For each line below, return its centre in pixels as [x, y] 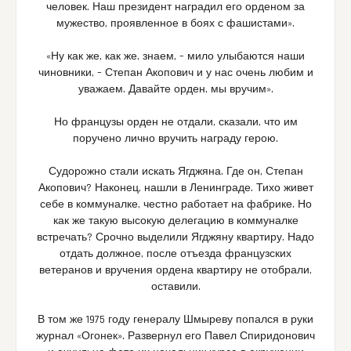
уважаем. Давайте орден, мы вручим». [175, 90]
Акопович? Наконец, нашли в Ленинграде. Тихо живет [175, 188]
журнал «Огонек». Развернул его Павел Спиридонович [175, 337]
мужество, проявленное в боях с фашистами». [175, 24]
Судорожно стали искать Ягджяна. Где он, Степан [175, 172]
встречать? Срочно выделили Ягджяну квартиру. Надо [175, 238]
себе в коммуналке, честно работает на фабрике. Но [175, 205]
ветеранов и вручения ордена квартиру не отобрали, [175, 271]
